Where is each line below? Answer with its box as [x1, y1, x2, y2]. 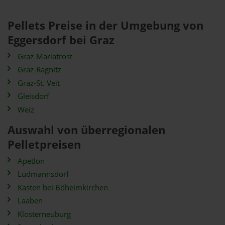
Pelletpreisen [8, 136, 81, 152]
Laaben [18, 195, 43, 206]
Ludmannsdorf [18, 169, 69, 179]
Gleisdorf [18, 91, 49, 101]
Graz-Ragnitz [18, 64, 61, 75]
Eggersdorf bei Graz [8, 32, 115, 48]
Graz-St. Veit [18, 77, 60, 88]
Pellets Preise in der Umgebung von [8, 17, 203, 33]
